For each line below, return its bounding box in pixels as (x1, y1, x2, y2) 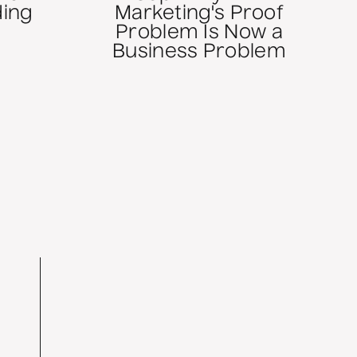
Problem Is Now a (116, 24, 283, 44)
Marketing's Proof (114, 5, 284, 25)
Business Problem (112, 43, 286, 63)
